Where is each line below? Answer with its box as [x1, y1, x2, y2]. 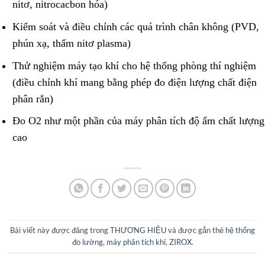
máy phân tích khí [106, 237, 166, 247]
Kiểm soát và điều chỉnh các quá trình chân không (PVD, [12, 20, 259, 33]
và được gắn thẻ [166, 225, 225, 235]
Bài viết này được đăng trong [10, 225, 110, 235]
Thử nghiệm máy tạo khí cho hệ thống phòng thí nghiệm [12, 59, 256, 72]
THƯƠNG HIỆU [110, 225, 166, 235]
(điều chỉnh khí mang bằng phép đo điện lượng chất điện [12, 76, 257, 88]
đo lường [72, 237, 103, 247]
